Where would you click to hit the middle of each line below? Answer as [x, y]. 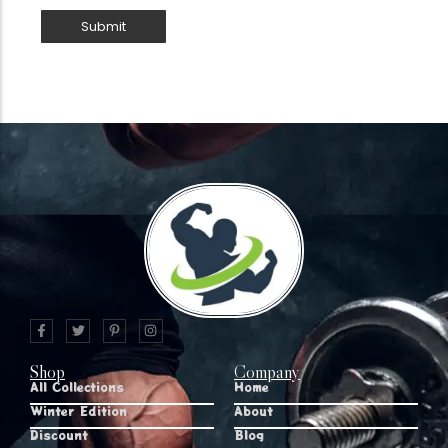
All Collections [77, 387]
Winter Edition [78, 411]
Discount [59, 435]
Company [267, 372]
